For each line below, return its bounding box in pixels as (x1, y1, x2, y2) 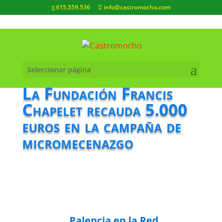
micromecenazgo (22, 131, 133, 154)
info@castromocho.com (103, 3, 170, 11)
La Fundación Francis (22, 82, 173, 105)
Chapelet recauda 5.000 (22, 99, 187, 121)
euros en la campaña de (22, 115, 181, 137)
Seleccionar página (27, 64, 91, 74)
